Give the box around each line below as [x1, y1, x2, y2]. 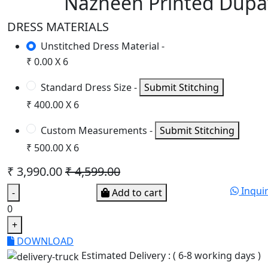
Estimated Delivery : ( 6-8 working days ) [81, 248, 261, 262]
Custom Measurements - [41, 123, 153, 137]
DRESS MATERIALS [7, 18, 109, 35]
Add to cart [109, 185, 163, 199]
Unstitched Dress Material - [41, 39, 165, 53]
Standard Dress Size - [41, 80, 137, 94]
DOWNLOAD [14, 234, 74, 248]
